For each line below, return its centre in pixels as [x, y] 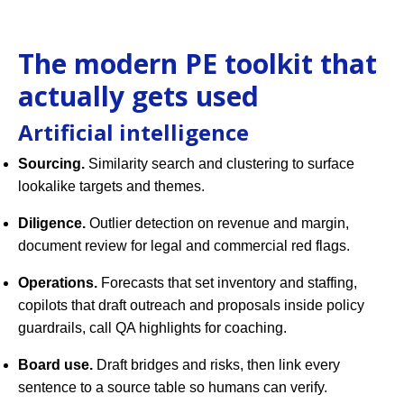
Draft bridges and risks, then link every [216, 365]
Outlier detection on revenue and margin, [217, 224]
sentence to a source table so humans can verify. [173, 388]
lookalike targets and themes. [111, 187]
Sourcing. [51, 164]
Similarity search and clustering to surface [220, 164]
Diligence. [52, 224]
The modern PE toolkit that [197, 64]
